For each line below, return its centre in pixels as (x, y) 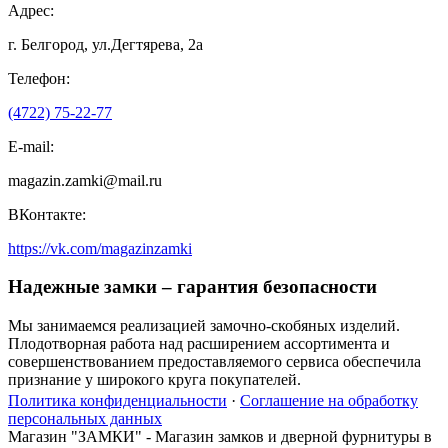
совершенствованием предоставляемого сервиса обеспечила (214, 362)
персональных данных (85, 419)
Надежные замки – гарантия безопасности (192, 287)
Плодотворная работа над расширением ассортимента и (199, 344)
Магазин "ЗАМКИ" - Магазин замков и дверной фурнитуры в (220, 437)
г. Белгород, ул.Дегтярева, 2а (105, 44)
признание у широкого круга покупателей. (154, 380)
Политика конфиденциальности (117, 401)
